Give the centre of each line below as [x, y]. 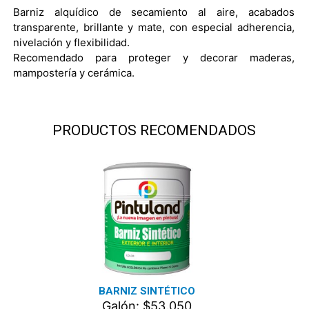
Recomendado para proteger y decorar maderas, [154, 57]
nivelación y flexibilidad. [71, 42]
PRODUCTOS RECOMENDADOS [154, 130]
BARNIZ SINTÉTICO [147, 291]
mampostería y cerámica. [74, 72]
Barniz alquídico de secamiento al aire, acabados [154, 12]
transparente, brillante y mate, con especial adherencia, [154, 27]
